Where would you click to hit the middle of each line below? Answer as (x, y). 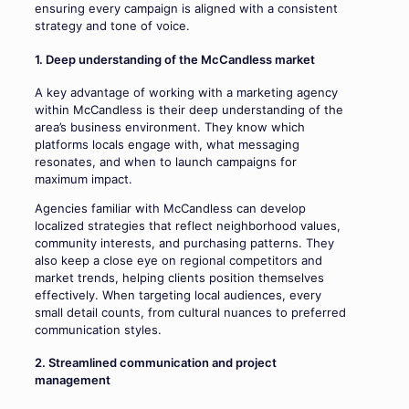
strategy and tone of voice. (112, 26)
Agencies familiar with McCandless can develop (170, 208)
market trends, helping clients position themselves (179, 278)
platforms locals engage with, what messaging (167, 144)
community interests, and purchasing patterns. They (184, 243)
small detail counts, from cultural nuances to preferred (190, 312)
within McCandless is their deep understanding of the (189, 110)
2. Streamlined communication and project (156, 363)
